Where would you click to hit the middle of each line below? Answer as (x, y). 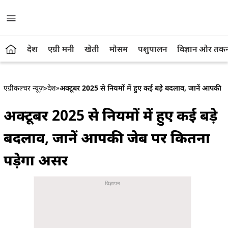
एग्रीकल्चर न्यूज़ (24, 88)
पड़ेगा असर (36, 160)
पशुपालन (152, 49)
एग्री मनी (61, 49)
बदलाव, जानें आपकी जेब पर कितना (107, 137)
